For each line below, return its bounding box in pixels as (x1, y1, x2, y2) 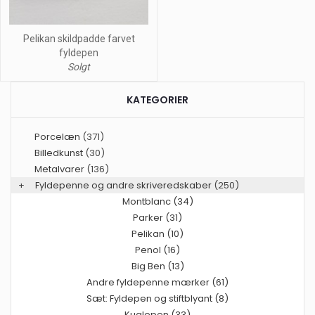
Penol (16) (135, 243, 180, 257)
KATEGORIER (127, 93, 188, 108)
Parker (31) (133, 211, 182, 225)
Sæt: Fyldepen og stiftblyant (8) (86, 292, 229, 306)
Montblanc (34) (122, 195, 193, 209)
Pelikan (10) (131, 227, 184, 241)
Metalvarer (34, 162, 84, 176)
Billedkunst (34, 146, 83, 160)
